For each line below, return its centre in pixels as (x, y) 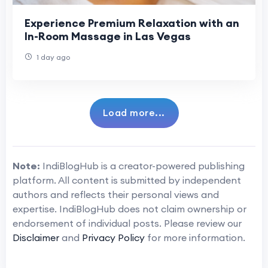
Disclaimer (36, 237)
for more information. (195, 237)
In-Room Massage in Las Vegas (108, 36)
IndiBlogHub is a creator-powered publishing (142, 165)
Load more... (134, 112)
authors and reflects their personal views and (116, 194)
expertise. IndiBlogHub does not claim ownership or (130, 208)
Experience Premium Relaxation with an (132, 23)
